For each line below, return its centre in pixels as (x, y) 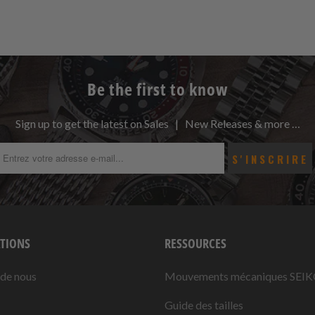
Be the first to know (157, 89)
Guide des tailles (204, 304)
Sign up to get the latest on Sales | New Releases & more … (157, 123)
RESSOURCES (195, 243)
